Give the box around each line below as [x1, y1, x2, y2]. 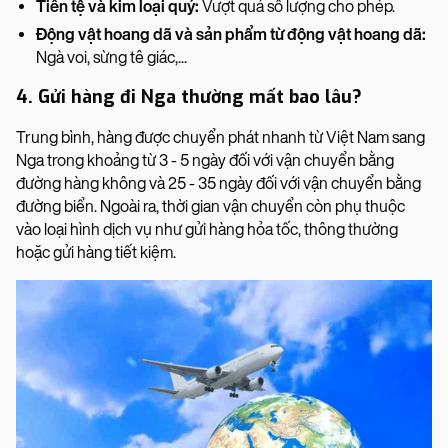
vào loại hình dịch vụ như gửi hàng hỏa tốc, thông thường [16, 219, 398, 239]
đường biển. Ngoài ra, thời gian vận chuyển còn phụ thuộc [16, 196, 405, 216]
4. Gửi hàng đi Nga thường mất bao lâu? [16, 84, 362, 109]
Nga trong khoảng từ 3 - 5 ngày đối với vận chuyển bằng [16, 150, 394, 170]
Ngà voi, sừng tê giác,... [36, 47, 187, 67]
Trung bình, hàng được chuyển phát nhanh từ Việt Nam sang [16, 127, 425, 147]
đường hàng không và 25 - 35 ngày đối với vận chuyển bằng [16, 173, 421, 193]
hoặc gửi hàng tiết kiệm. [16, 242, 179, 262]
